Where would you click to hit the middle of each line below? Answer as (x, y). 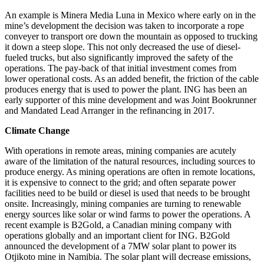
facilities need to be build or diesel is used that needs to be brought (127, 193)
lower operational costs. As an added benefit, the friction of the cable (132, 78)
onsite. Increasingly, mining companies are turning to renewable (123, 203)
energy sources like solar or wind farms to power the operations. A (128, 214)
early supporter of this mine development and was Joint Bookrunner (131, 100)
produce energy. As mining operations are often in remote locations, (130, 171)
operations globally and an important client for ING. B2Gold (117, 235)
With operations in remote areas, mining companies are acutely (121, 150)
